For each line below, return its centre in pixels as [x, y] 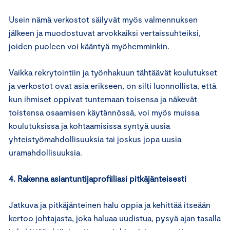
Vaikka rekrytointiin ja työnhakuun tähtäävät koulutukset [113, 72]
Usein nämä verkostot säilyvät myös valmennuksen [103, 20]
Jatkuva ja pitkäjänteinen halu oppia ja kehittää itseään [110, 205]
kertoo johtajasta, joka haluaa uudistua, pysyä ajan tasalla [115, 218]
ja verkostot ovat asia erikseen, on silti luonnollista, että [112, 86]
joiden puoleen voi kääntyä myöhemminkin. [90, 46]
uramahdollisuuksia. [46, 152]
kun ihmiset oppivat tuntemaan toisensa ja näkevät [103, 99]
